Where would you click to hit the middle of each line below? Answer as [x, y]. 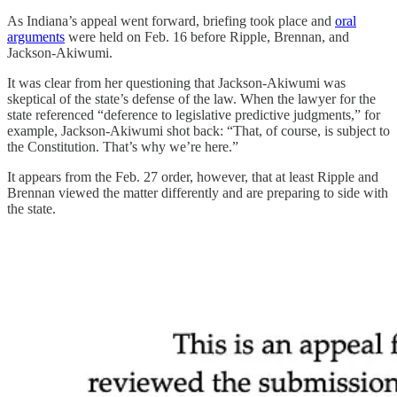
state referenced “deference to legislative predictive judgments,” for [194, 114]
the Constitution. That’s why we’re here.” [123, 146]
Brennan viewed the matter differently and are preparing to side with [198, 192]
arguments [36, 36]
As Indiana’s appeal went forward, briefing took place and [171, 20]
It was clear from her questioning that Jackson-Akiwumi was [176, 82]
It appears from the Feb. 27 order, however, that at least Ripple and [193, 176]
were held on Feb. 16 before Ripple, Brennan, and [207, 36]
